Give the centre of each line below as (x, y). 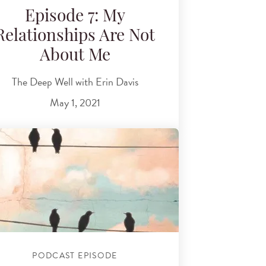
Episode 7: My (75, 18)
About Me (75, 57)
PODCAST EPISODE (75, 256)
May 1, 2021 (75, 103)
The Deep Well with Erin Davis (75, 81)
